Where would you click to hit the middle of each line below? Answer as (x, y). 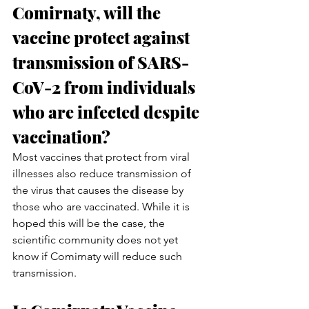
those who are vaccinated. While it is (102, 206)
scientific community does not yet (97, 239)
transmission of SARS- (101, 62)
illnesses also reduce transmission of (103, 173)
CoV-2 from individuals (106, 87)
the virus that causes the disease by (99, 190)
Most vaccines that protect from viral (102, 157)
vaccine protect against (103, 37)
